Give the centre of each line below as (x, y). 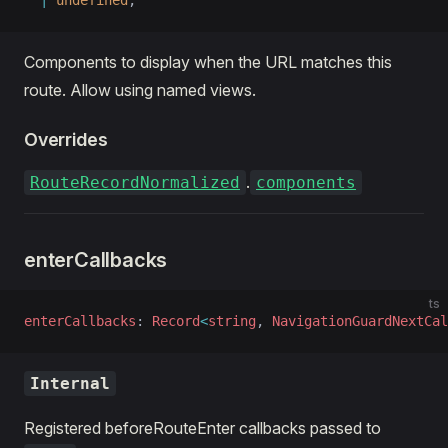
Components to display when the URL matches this (208, 62)
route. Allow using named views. (140, 90)
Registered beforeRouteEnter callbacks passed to (202, 428)
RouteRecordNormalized (135, 182)
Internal (70, 383)
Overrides (66, 139)
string (232, 321)
